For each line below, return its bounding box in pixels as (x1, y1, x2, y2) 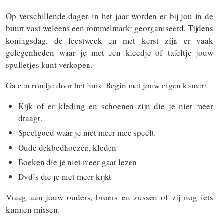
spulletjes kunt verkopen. (6, 59, 92, 70)
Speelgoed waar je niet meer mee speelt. (18, 127, 156, 138)
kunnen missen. (6, 204, 60, 215)
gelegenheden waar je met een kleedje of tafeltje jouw (6, 47, 213, 58)
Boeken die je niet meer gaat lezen (18, 156, 137, 168)
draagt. (18, 112, 42, 124)
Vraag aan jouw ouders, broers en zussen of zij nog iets (6, 192, 213, 203)
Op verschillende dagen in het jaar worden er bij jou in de (6, 10, 213, 22)
